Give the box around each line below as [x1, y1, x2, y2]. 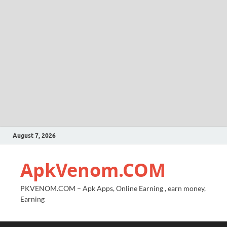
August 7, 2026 [13, 131, 56, 139]
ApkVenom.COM [20, 158, 166, 182]
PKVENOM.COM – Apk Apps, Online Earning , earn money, [20, 184, 206, 193]
